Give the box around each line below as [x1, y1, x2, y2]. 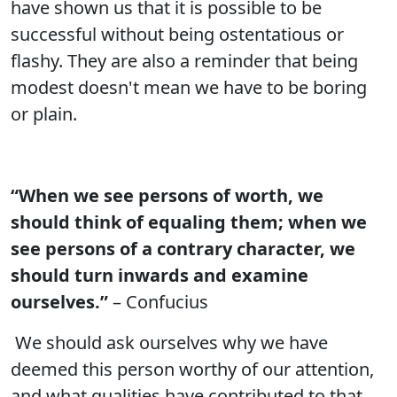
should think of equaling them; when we [11, 210, 367, 234]
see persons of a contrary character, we [11, 237, 355, 261]
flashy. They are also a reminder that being [11, 49, 358, 73]
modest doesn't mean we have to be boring [11, 75, 367, 99]
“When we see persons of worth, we [11, 183, 323, 207]
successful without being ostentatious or [11, 22, 344, 46]
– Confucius [108, 290, 208, 314]
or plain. [11, 102, 77, 126]
